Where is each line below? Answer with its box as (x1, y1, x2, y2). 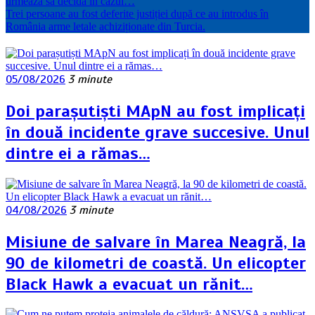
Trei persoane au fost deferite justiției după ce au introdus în (6, 7, 269, 20)
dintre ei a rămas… (6, 142, 150, 164)
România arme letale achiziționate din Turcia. (6, 20, 205, 32)
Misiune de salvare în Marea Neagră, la (6, 231, 306, 252)
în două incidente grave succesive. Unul (6, 121, 309, 143)
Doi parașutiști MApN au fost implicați (6, 100, 305, 122)
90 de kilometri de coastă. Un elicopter (6, 252, 306, 274)
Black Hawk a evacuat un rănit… (6, 273, 252, 295)
